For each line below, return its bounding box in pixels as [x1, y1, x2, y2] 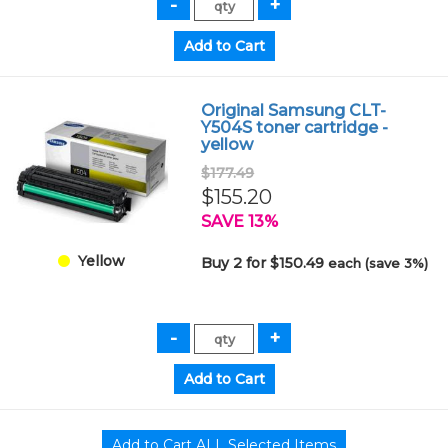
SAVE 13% [201, 212, 279, 232]
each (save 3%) [328, 255, 429, 272]
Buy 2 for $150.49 [201, 254, 329, 273]
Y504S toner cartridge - [201, 118, 389, 138]
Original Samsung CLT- [201, 101, 387, 121]
